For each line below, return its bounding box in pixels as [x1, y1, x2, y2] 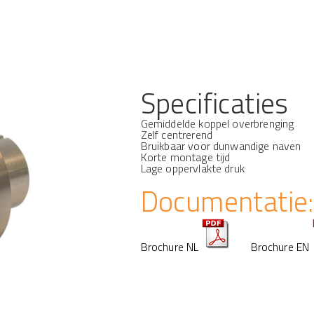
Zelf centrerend [140, 126, 212, 143]
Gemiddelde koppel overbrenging [140, 115, 294, 132]
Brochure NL [140, 238, 199, 255]
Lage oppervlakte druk [140, 160, 245, 177]
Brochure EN [250, 238, 310, 255]
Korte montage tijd [140, 149, 231, 165]
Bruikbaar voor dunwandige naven [140, 137, 301, 154]
